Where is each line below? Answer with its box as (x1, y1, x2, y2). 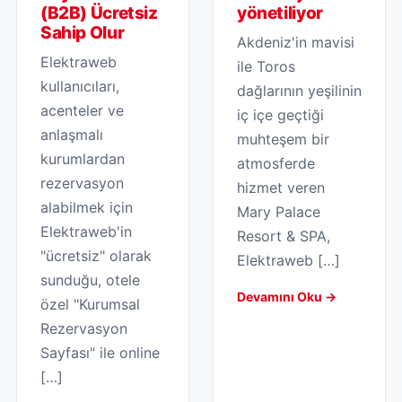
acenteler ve (40, 100, 124, 119)
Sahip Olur (40, 22, 125, 43)
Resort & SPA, (237, 226, 330, 245)
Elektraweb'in (40, 222, 132, 240)
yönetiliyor (237, 2, 323, 23)
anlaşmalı (40, 125, 103, 144)
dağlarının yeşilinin (237, 81, 362, 100)
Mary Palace (237, 202, 320, 221)
